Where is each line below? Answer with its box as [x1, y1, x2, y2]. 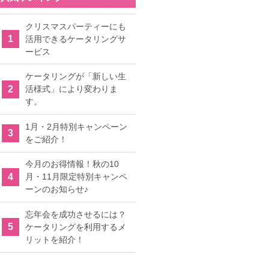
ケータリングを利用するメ [25, 222, 126, 232]
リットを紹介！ [25, 234, 84, 244]
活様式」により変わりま [25, 84, 118, 94]
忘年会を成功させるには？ [25, 209, 126, 219]
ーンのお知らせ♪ [25, 184, 88, 195]
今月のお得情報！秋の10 [25, 159, 119, 169]
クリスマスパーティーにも [25, 21, 126, 31]
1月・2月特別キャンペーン [25, 121, 127, 131]
